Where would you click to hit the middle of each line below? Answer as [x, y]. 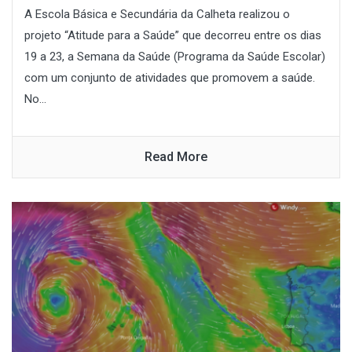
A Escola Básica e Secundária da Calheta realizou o [157, 14]
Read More [176, 156]
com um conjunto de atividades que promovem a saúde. [170, 77]
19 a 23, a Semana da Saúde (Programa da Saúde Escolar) [175, 56]
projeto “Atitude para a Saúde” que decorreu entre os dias [173, 35]
